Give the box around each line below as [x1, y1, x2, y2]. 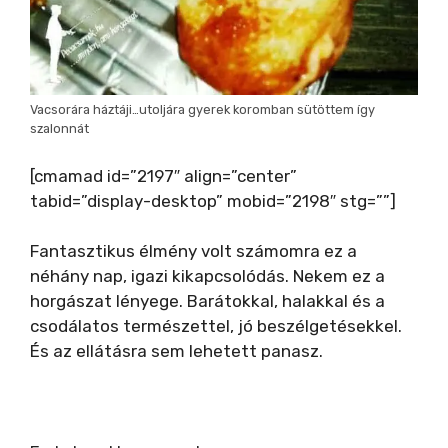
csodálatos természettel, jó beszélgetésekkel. [30, 316, 402, 337]
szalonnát [30, 121, 89, 137]
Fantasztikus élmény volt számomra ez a [30, 241, 357, 262]
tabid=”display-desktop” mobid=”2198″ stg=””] [30, 190, 396, 211]
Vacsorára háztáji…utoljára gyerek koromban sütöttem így [30, 102, 375, 118]
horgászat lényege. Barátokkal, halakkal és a [30, 291, 385, 312]
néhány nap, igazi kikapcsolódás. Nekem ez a [30, 266, 385, 287]
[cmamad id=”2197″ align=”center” [30, 165, 297, 186]
